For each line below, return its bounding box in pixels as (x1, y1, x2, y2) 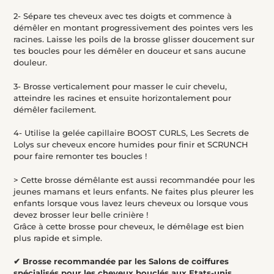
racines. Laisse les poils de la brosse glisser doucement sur (13, 34, 254, 45)
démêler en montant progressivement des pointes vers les (13, 23, 253, 33)
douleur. (13, 57, 47, 68)
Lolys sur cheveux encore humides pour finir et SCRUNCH (13, 139, 248, 150)
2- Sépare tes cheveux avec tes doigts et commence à (13, 11, 232, 21)
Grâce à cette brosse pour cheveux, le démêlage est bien (13, 221, 244, 231)
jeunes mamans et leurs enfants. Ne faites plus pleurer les (13, 186, 254, 196)
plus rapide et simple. (13, 232, 102, 243)
